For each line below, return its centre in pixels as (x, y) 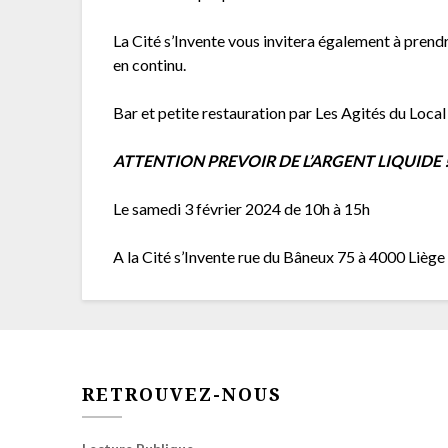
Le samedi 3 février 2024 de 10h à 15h (243, 209)
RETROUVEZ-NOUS (182, 394)
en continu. (150, 65)
